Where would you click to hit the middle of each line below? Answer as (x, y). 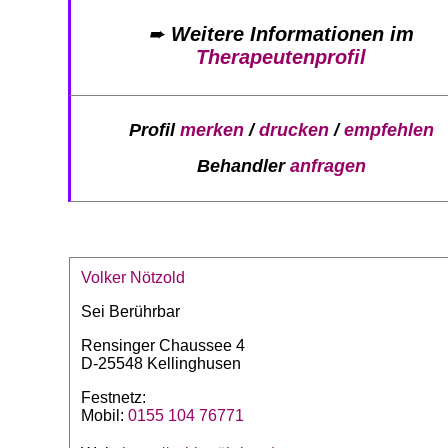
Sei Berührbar (130, 312)
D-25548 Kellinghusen (161, 364)
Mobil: (104, 416)
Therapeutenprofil (281, 56)
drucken (293, 130)
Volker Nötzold (133, 278)
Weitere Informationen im (292, 33)
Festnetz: (113, 398)
